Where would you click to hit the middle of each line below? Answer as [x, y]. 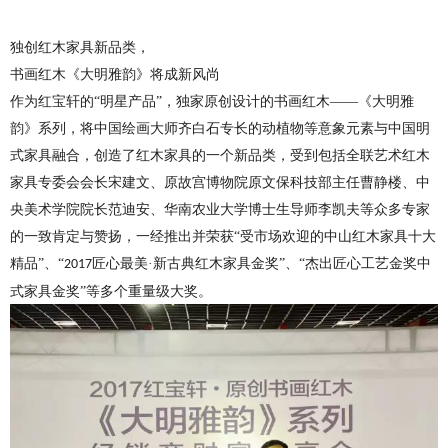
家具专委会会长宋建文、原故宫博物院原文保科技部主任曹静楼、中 [220, 182]
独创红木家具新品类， [80, 47]
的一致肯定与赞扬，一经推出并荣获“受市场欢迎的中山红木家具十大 [223, 236]
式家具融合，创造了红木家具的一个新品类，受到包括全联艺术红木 [220, 155]
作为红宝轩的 [52, 101]
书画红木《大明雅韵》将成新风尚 [115, 74]
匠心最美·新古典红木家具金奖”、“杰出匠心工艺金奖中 [261, 263]
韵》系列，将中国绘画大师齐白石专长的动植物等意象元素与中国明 [220, 128]
